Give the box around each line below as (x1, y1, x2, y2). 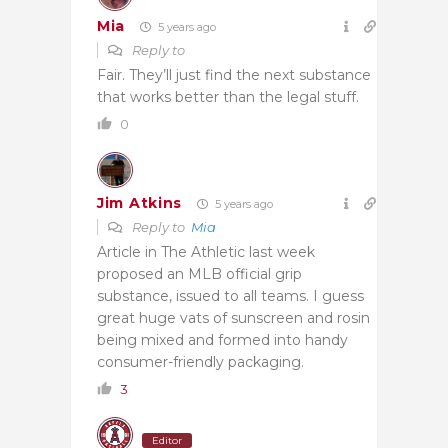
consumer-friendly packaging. (97, 352, 304, 371)
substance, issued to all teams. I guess (97, 286, 364, 305)
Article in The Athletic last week (97, 242, 315, 261)
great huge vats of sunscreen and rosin (97, 308, 370, 327)
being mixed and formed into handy (97, 330, 348, 349)
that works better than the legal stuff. (97, 87, 359, 106)
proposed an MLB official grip (97, 264, 302, 283)
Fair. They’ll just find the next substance (97, 65, 371, 84)
